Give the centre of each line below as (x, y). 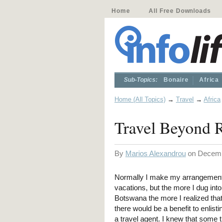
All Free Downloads (180, 11)
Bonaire (176, 80)
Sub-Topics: (141, 80)
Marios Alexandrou (156, 153)
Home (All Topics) (140, 99)
